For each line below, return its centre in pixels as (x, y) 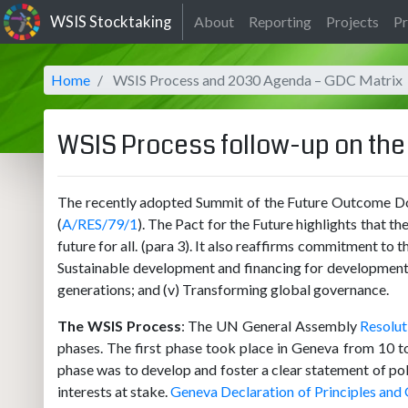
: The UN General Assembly (270, 326)
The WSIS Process (119, 326)
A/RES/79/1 (100, 224)
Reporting (280, 21)
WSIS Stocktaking (109, 21)
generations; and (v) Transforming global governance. (223, 289)
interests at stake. (114, 391)
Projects (352, 21)
